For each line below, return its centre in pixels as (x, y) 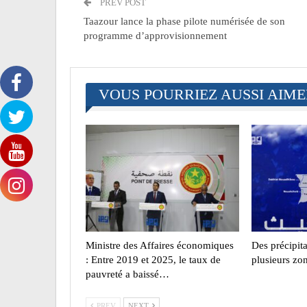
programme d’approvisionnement (155, 35)
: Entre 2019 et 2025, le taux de (153, 260)
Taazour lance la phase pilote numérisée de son (184, 21)
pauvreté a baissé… (127, 274)
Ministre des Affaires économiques (160, 246)
